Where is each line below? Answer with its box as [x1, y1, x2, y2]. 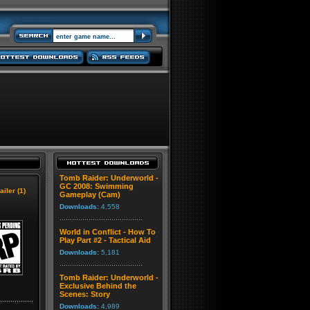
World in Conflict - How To [60, 228, 156, 236]
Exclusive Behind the [60, 282, 136, 290]
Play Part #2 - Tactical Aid [60, 236, 151, 244]
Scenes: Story [60, 290, 110, 298]
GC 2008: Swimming [60, 182, 134, 190]
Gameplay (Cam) [60, 190, 120, 199]
